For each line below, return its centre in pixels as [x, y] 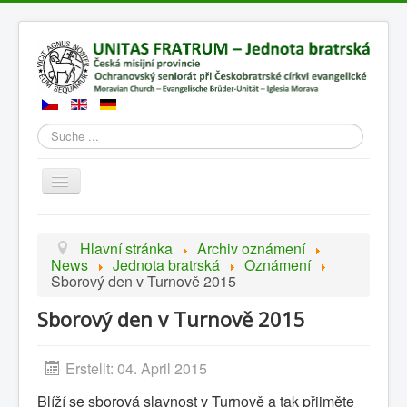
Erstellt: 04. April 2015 [136, 368]
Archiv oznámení [251, 248]
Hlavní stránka [126, 248]
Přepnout [85, 183]
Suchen [57, 144]
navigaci [83, 199]
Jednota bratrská [166, 264]
